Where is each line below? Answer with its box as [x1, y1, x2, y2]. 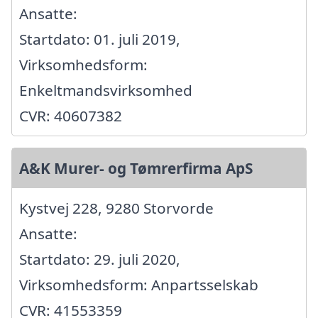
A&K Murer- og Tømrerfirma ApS [19, 158, 253, 179]
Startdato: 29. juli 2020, [19, 249, 180, 270]
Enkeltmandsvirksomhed [19, 80, 192, 101]
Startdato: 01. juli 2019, [19, 29, 180, 50]
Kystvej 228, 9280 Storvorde [19, 198, 214, 219]
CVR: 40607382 [19, 106, 122, 126]
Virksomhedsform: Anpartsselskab [19, 275, 258, 295]
